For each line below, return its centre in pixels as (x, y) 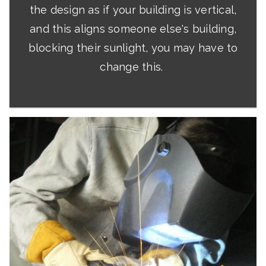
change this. (133, 67)
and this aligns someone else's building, (133, 29)
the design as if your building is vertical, (133, 10)
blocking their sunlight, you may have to (133, 48)
